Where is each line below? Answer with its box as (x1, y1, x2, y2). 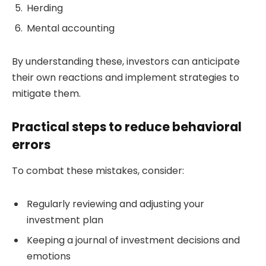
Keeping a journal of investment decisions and (27, 233, 240, 247)
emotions (27, 249, 71, 263)
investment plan (27, 213, 103, 227)
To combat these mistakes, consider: (12, 164, 184, 178)
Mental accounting (27, 21, 115, 36)
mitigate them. (12, 87, 81, 101)
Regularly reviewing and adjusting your (27, 197, 204, 211)
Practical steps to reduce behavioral (12, 118, 242, 135)
